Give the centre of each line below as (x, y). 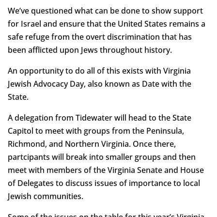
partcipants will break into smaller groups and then (101, 157)
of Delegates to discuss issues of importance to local (104, 183)
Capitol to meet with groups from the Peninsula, (96, 131)
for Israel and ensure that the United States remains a (106, 23)
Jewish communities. (45, 196)
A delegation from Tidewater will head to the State (99, 117)
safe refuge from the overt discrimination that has (100, 37)
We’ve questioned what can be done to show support (105, 10)
